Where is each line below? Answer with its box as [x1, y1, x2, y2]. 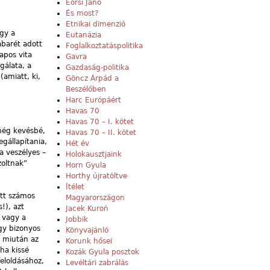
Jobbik [66, 215, 88, 224]
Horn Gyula [66, 161, 106, 170]
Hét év [66, 139, 89, 148]
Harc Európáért [66, 96, 121, 105]
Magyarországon [66, 193, 125, 202]
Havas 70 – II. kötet [66, 128, 136, 137]
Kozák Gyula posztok [66, 248, 139, 257]
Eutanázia [66, 31, 101, 40]
